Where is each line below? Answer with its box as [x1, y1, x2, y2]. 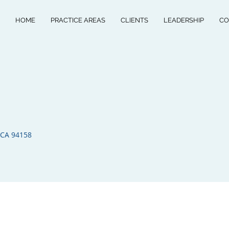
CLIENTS [121, 16, 148, 24]
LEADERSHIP [164, 16, 204, 24]
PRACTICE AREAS [51, 16, 105, 24]
